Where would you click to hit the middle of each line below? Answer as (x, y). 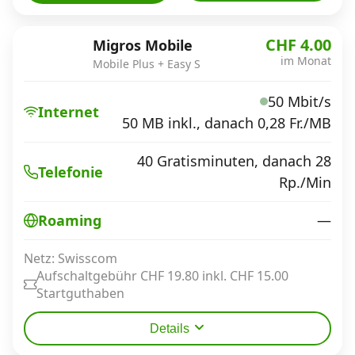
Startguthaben (80, 293)
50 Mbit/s (300, 101)
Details (170, 328)
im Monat (306, 61)
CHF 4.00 (298, 45)
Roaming (70, 220)
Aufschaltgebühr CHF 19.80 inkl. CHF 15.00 (162, 275)
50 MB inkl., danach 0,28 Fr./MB (227, 122)
